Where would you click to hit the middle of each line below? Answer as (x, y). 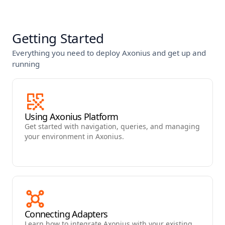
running (26, 64)
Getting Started (58, 38)
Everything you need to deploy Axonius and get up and (109, 53)
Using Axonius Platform (72, 117)
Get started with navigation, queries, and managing (112, 126)
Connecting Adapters (66, 214)
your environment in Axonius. (74, 136)
